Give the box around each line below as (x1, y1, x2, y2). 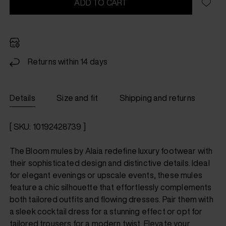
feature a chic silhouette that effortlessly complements (9, 183, 212, 192)
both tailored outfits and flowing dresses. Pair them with (9, 195, 213, 204)
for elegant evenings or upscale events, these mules (9, 171, 202, 180)
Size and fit (56, 94, 98, 102)
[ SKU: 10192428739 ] (9, 123, 86, 131)
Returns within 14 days (27, 57, 108, 66)
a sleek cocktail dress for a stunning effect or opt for (9, 207, 203, 216)
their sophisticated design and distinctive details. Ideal (9, 159, 210, 167)
